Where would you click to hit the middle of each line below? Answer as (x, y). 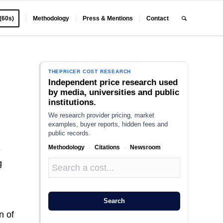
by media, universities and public (113, 92)
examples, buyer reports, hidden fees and (108, 124)
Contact (158, 18)
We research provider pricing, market (101, 115)
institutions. (72, 102)
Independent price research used (113, 82)
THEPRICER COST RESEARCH (90, 71)
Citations (107, 147)
